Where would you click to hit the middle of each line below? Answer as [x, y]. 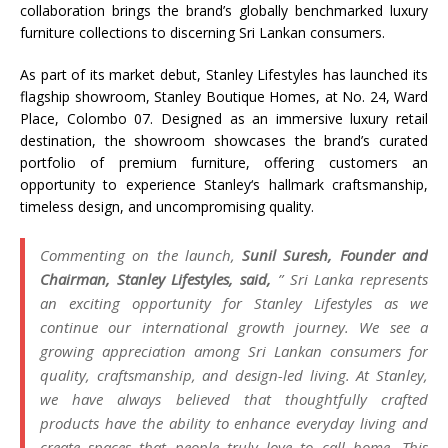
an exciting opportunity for [147, 303]
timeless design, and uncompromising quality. [167, 206]
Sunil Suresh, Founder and [335, 255]
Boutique [235, 96]
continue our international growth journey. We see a [234, 327]
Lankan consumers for [347, 351]
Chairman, [78, 279]
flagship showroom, [87, 96]
